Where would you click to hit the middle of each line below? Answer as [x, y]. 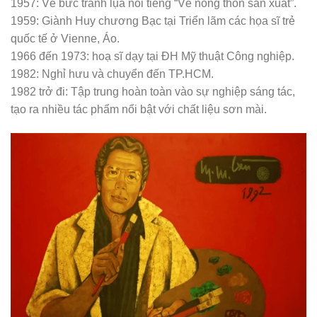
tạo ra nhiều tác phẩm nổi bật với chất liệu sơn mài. [139, 109]
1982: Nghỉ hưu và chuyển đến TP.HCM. [112, 74]
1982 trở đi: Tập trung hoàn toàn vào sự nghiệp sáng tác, [153, 92]
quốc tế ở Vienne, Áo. [65, 39]
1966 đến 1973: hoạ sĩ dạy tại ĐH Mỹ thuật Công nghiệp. [152, 56]
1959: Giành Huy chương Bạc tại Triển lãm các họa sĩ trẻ [153, 21]
